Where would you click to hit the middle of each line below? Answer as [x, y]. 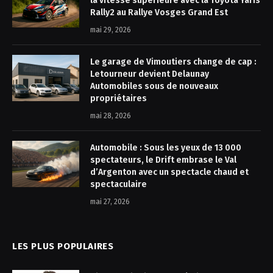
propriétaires [119, 98]
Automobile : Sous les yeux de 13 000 [166, 147]
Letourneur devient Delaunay [150, 74]
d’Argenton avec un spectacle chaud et [169, 172]
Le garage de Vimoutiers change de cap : [173, 62]
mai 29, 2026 [111, 30]
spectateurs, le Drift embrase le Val [163, 160]
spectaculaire [119, 184]
